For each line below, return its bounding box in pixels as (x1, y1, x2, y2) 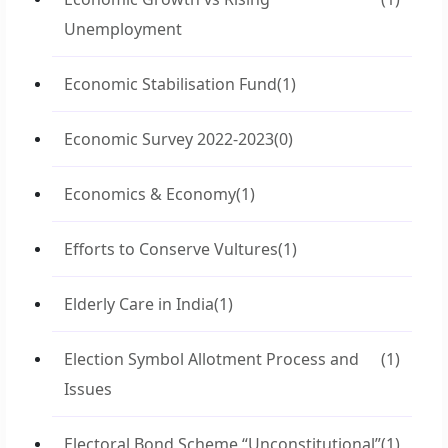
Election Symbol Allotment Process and (64, 348, 359, 370)
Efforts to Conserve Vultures (64, 238, 278, 260)
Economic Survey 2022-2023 (64, 128, 274, 150)
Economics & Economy (64, 183, 236, 205)
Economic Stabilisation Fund (64, 73, 277, 95)
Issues (64, 378, 112, 400)
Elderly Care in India (64, 293, 214, 315)
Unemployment (64, 18, 182, 40)
